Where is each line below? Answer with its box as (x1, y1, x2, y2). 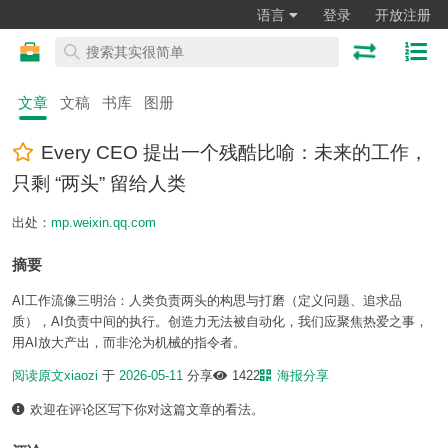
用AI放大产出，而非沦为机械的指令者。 (12, 334, 246, 350)
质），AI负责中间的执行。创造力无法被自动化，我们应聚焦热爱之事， (12, 313, 428, 329)
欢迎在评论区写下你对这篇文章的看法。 (26, 402, 265, 418)
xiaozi (64, 368, 98, 384)
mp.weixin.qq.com (51, 215, 156, 231)
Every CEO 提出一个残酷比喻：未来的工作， (40, 142, 428, 163)
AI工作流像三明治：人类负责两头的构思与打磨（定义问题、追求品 (12, 292, 402, 308)
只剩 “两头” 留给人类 (12, 173, 186, 194)
